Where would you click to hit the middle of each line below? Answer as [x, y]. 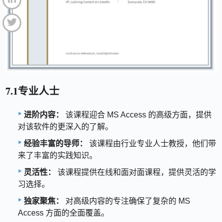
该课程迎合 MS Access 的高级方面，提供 [138, 114]
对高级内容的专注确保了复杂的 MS [127, 201]
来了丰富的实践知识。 [57, 155]
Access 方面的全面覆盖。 [63, 213]
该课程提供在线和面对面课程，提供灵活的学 [136, 172]
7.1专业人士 [33, 91]
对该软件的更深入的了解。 [65, 126]
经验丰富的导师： [55, 143]
